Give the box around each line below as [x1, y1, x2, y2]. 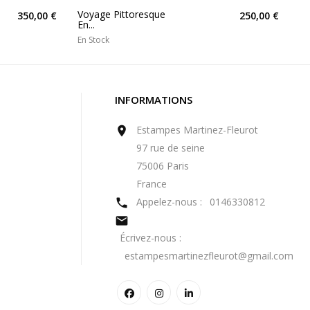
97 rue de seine [136, 140, 205, 154]
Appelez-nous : [136, 194, 205, 208]
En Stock [77, 33, 109, 46]
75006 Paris [136, 158, 189, 172]
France [136, 176, 167, 190]
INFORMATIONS [115, 92, 192, 107]
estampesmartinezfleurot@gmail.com [125, 248, 293, 262]
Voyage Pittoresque [77, 7, 165, 21]
